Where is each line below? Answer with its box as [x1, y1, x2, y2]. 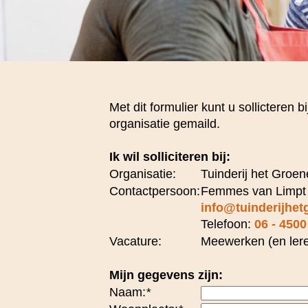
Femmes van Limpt [201, 184, 306, 198]
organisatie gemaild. [109, 116, 220, 131]
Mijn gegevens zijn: [109, 267, 223, 282]
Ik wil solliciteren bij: [109, 149, 230, 164]
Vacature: [109, 234, 162, 248]
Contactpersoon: [109, 184, 200, 198]
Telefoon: [201, 217, 254, 231]
